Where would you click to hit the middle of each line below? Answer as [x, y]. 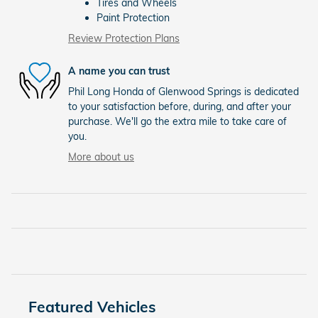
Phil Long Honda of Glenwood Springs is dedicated [183, 92]
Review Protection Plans [124, 39]
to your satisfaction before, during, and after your [180, 107]
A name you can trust [119, 71]
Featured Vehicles [92, 307]
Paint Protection [133, 18]
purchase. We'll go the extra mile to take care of [177, 122]
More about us [101, 157]
